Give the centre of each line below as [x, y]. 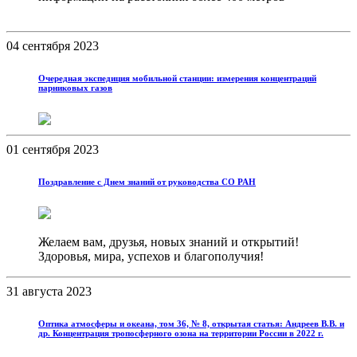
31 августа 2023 [49, 291]
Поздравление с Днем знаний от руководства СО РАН [147, 181]
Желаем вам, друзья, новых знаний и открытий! [169, 241]
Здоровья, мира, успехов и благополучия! [151, 256]
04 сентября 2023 [53, 45]
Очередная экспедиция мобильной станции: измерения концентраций [177, 78]
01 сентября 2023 [53, 149]
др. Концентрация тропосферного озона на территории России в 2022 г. [181, 333]
